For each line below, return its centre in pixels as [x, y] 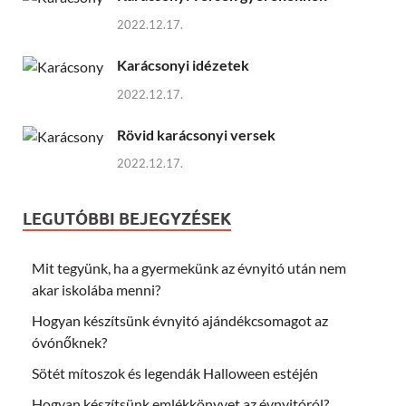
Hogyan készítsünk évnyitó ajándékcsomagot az [180, 321]
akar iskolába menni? [96, 290]
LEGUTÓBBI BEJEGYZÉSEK [127, 219]
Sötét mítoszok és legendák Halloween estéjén [175, 373]
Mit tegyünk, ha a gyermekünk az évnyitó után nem [189, 268]
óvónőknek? [69, 343]
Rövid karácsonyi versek [196, 134]
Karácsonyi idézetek [183, 64]
